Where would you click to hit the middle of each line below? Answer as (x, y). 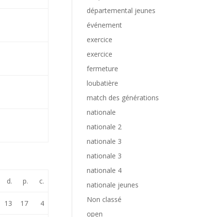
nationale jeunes (113, 185)
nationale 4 (104, 170)
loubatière (103, 83)
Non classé (104, 199)
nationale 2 (104, 127)
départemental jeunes (121, 10)
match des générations (123, 98)
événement (105, 25)
